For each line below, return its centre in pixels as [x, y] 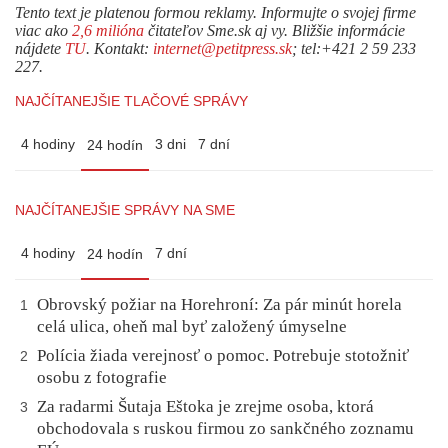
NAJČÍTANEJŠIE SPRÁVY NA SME [125, 209]
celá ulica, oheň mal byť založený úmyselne [192, 326]
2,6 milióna [108, 30]
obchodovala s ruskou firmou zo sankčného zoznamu [225, 428]
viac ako [43, 30]
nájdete [40, 48]
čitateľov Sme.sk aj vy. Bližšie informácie [274, 30]
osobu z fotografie [102, 377]
